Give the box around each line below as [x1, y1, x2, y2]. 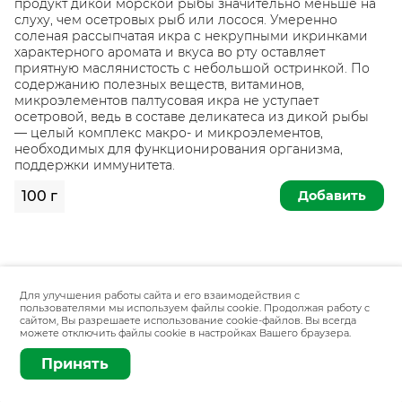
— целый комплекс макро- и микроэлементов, [14, 125, 323, 142]
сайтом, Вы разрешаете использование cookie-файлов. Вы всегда [20, 314, 357, 327]
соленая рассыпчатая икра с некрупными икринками [14, 28, 368, 45]
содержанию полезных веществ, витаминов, [14, 76, 304, 93]
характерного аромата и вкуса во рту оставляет [14, 44, 325, 61]
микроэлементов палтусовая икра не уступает [14, 92, 319, 109]
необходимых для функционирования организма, [14, 141, 343, 158]
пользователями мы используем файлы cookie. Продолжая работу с [20, 301, 371, 314]
